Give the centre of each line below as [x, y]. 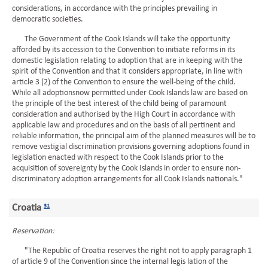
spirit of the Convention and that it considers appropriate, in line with [127, 71]
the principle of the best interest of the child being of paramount [119, 104]
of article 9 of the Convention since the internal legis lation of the [120, 262]
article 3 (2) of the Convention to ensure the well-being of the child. [124, 82]
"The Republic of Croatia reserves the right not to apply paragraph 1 [132, 251]
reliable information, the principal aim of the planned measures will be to [134, 136]
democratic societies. [48, 19]
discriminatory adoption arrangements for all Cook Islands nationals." [127, 179]
